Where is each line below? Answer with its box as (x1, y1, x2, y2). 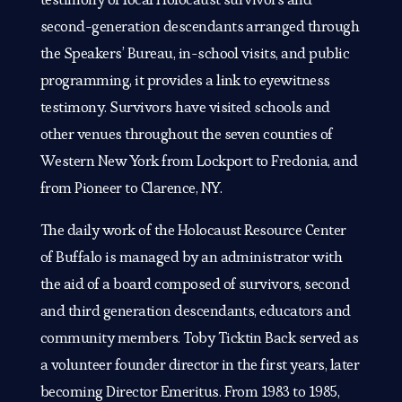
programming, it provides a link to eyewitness (39, 70, 330, 91)
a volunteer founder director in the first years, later (39, 354, 360, 375)
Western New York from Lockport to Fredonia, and (39, 151, 358, 171)
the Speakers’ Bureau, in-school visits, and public (39, 43, 350, 64)
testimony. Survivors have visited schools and (39, 97, 330, 118)
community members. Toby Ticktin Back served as (39, 328, 359, 348)
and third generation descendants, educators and (39, 301, 351, 321)
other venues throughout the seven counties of (39, 124, 333, 144)
